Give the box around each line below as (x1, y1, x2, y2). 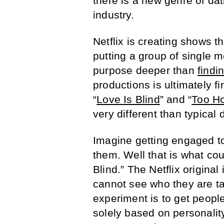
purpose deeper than (93, 64, 197, 76)
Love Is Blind (96, 93, 160, 105)
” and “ (159, 93, 192, 105)
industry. (93, 9, 134, 21)
